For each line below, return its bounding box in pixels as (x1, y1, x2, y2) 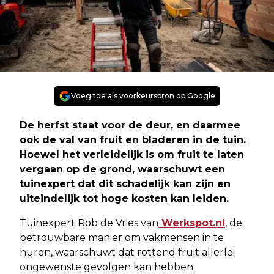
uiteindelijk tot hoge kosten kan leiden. (20, 192, 229, 204)
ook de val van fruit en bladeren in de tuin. (20, 133, 246, 146)
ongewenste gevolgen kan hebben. (20, 261, 195, 273)
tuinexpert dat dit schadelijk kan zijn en (20, 177, 231, 190)
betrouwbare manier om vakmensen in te (20, 231, 224, 243)
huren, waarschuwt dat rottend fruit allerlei (20, 246, 235, 258)
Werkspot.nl (158, 217, 225, 229)
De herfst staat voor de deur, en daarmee (20, 119, 240, 131)
